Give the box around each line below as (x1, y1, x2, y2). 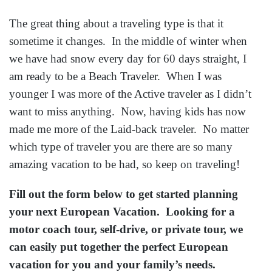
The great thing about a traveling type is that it (9, 17, 223, 30)
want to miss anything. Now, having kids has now (9, 105, 246, 118)
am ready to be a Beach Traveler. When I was (9, 70, 222, 83)
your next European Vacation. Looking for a (9, 205, 235, 218)
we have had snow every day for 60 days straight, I (9, 52, 246, 66)
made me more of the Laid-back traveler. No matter (9, 123, 249, 136)
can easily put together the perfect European (9, 240, 228, 253)
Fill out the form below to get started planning (9, 187, 238, 200)
